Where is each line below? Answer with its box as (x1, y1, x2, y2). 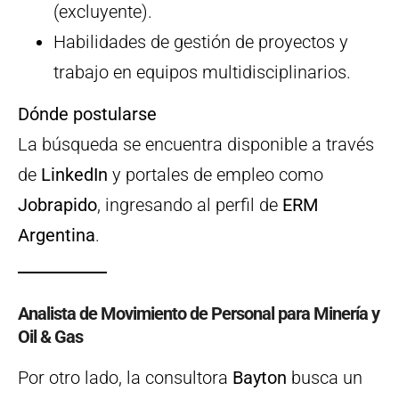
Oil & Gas (18, 326, 83, 348)
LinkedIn (41, 164, 108, 186)
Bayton (232, 367, 287, 389)
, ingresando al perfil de (97, 194, 282, 216)
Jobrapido (18, 194, 97, 216)
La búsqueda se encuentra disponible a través (18, 134, 374, 156)
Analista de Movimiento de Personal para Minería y (18, 303, 379, 325)
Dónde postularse (18, 103, 157, 126)
